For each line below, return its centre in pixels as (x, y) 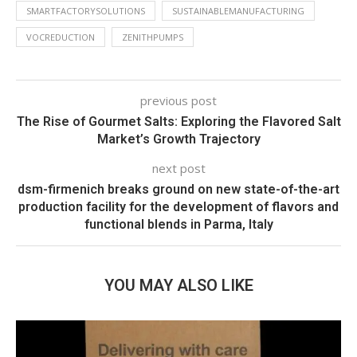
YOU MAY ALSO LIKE (178, 285)
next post (178, 168)
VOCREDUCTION (61, 37)
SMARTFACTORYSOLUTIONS (86, 10)
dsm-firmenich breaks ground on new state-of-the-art (178, 189)
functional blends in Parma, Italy (178, 224)
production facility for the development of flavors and (178, 206)
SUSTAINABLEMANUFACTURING (238, 10)
